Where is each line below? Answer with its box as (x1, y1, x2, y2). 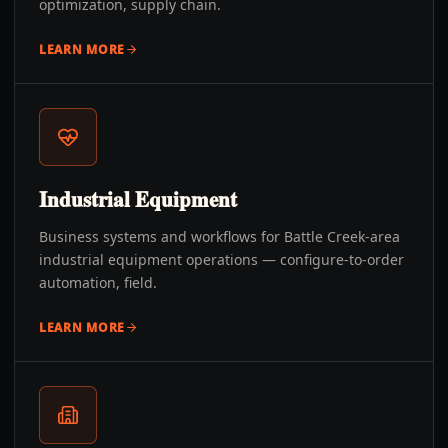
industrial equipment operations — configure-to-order (39, 250, 404, 269)
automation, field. (39, 273, 157, 292)
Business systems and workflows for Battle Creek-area (39, 227, 400, 246)
